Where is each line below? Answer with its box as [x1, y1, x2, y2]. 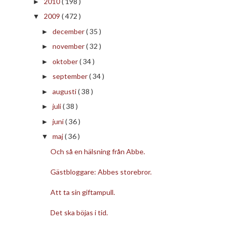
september [52, 72, 89, 81]
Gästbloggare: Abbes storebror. [50, 167, 152, 176]
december [52, 26, 86, 36]
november [52, 42, 86, 51]
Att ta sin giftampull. [50, 187, 115, 196]
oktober [52, 56, 79, 66]
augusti [52, 87, 78, 96]
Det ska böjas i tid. [50, 208, 108, 217]
